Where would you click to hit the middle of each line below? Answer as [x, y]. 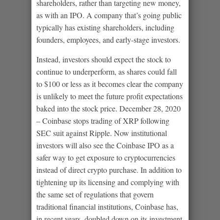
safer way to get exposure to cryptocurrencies [106, 157]
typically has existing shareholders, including [105, 27]
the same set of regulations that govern [95, 194]
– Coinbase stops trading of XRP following [103, 120]
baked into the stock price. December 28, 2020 [109, 108]
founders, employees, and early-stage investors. [108, 39]
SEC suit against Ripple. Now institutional [102, 133]
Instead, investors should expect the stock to [104, 59]
